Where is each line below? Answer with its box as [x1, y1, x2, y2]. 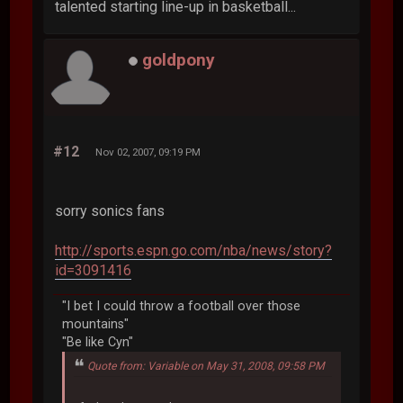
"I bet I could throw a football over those [62, 298, 301, 314]
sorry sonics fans [55, 201, 166, 219]
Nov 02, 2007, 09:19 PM [95, 145, 201, 158]
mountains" [62, 316, 130, 332]
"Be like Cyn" [62, 334, 134, 350]
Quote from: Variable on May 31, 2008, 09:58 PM [87, 359, 326, 372]
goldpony [142, 49, 216, 71]
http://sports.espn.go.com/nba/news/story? [55, 241, 333, 259]
